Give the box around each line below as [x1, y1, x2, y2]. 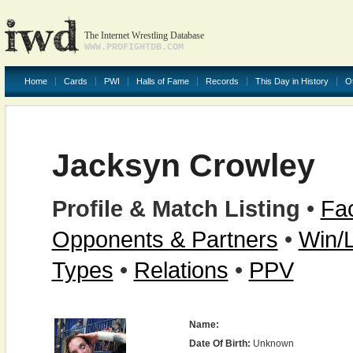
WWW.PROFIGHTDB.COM [84, 42, 184, 53]
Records [205, 76, 239, 86]
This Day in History [255, 76, 329, 86]
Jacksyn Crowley [51, 147, 315, 184]
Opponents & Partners [51, 226, 278, 252]
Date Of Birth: [188, 338, 251, 349]
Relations [133, 257, 229, 283]
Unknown [250, 338, 294, 349]
